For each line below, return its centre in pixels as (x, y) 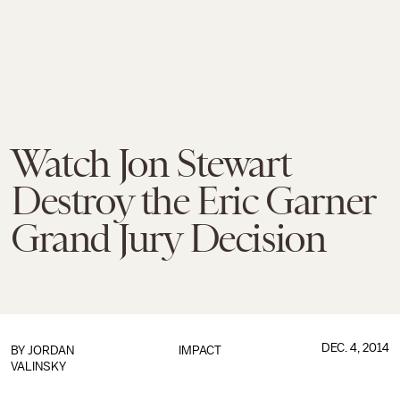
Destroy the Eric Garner (193, 201)
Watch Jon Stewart (151, 163)
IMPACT (200, 350)
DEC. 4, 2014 (355, 348)
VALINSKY (38, 367)
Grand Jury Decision (168, 238)
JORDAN (51, 350)
